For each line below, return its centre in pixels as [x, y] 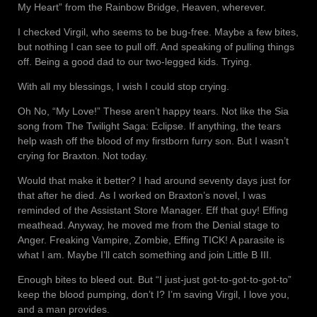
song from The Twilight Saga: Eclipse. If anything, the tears [149, 126]
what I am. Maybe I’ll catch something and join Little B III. [145, 255]
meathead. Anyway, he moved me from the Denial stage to [149, 225]
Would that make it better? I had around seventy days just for [154, 181]
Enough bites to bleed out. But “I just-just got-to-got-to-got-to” [155, 280]
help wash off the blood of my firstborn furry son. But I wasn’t [153, 141]
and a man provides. [64, 310]
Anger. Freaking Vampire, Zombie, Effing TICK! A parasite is [151, 240]
